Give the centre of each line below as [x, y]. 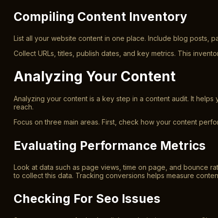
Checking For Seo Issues [87, 198]
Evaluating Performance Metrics [110, 145]
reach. [24, 107]
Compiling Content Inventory [100, 16]
